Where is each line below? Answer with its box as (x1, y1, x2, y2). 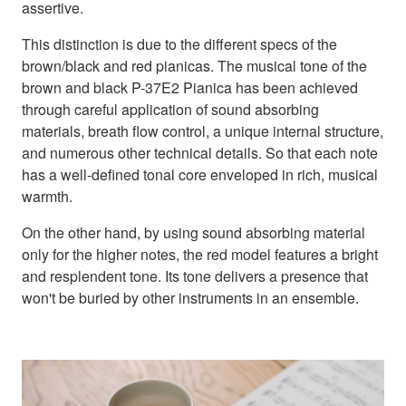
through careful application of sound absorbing (22, 99, 319, 121)
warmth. (22, 186, 72, 208)
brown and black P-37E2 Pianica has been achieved (22, 77, 358, 99)
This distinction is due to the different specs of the (22, 34, 337, 55)
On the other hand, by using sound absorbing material (22, 222, 365, 244)
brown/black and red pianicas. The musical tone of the (22, 55, 367, 77)
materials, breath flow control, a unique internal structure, (22, 121, 383, 142)
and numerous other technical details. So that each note (22, 142, 378, 164)
